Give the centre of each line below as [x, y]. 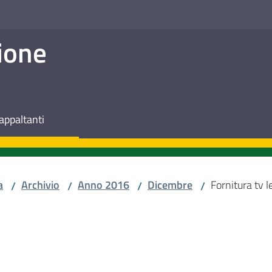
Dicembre [170, 185]
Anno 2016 [104, 185]
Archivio [40, 185]
